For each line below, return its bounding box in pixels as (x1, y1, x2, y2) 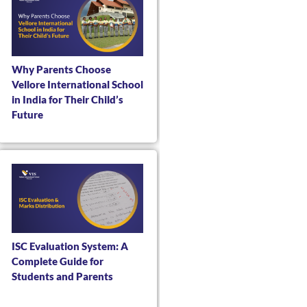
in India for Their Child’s (11, 93, 123, 106)
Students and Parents (11, 269, 113, 282)
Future (11, 108, 43, 121)
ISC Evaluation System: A (11, 239, 128, 252)
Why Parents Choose (11, 62, 111, 75)
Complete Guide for (11, 254, 103, 267)
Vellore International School (11, 77, 143, 90)
